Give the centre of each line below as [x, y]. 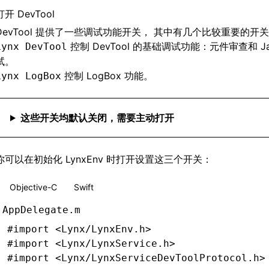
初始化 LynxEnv [68, 159]
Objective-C [33, 187]
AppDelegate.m [41, 210]
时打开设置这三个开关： [158, 159]
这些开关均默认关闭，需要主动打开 [97, 118]
